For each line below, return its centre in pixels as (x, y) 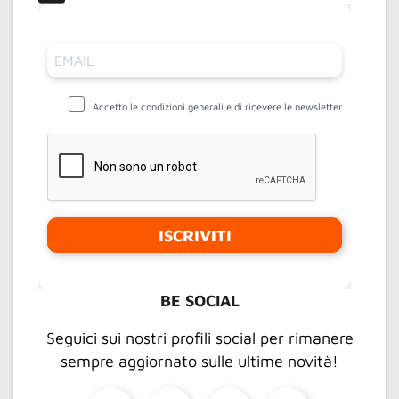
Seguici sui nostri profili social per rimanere (199, 338)
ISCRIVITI (195, 235)
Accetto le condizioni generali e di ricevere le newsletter (217, 107)
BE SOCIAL (199, 301)
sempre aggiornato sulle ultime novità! (199, 362)
